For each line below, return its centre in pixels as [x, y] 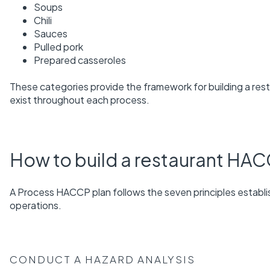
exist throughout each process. [80, 100]
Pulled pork [58, 46]
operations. [36, 206]
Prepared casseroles [80, 60]
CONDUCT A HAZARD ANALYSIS [102, 259]
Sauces [51, 33]
